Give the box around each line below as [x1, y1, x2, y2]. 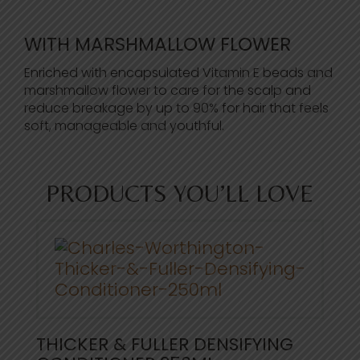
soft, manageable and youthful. [24, 117, 224, 136]
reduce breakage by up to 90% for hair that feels [24, 99, 329, 118]
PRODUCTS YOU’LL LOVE [46, 179, 314, 208]
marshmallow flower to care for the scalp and [24, 81, 311, 100]
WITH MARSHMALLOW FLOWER [24, 31, 291, 58]
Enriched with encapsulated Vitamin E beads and [24, 63, 333, 83]
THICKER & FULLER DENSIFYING [35, 332, 293, 358]
